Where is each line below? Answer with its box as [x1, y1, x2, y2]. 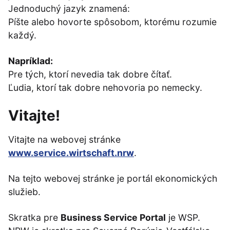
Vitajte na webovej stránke [8, 134, 121, 145]
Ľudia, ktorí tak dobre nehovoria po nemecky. [8, 82, 202, 93]
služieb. [8, 186, 41, 197]
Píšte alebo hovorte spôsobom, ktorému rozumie [8, 16, 217, 27]
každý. [8, 30, 36, 41]
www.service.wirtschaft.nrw [8, 147, 134, 158]
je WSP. [166, 212, 200, 223]
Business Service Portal [61, 212, 166, 223]
